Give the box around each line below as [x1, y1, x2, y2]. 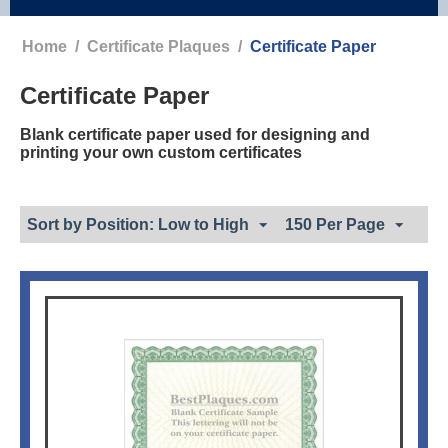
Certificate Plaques [87, 38, 230, 56]
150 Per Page [285, 216, 385, 234]
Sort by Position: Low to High [27, 216, 249, 234]
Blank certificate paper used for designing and [20, 126, 370, 144]
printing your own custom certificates [20, 144, 302, 162]
